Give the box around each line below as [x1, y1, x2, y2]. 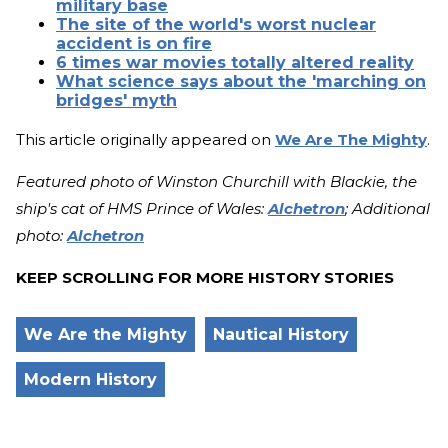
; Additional [345, 199, 430, 219]
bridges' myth [56, 91, 177, 111]
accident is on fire [56, 34, 212, 54]
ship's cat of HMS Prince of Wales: [16, 199, 268, 219]
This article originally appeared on [16, 130, 275, 150]
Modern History [24, 370, 157, 390]
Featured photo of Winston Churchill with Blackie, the [16, 172, 417, 192]
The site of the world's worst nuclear [56, 15, 376, 35]
